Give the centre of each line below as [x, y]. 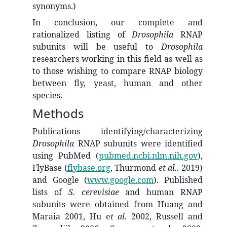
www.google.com [121, 180]
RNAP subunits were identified [138, 143]
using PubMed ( [66, 155]
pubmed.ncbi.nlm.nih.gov [148, 155]
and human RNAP [161, 192]
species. [47, 95]
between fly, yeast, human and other [118, 83]
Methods [58, 113]
